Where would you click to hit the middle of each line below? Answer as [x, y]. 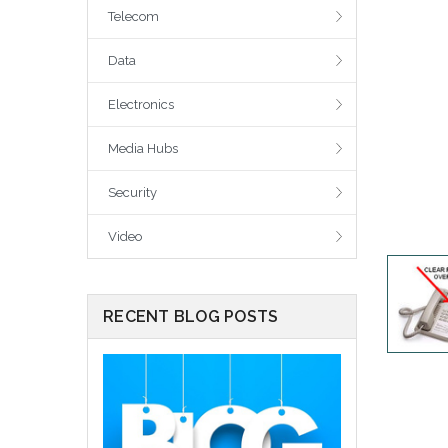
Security [132, 193]
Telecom [133, 17]
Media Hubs [143, 149]
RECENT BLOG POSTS [191, 317]
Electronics [141, 105]
